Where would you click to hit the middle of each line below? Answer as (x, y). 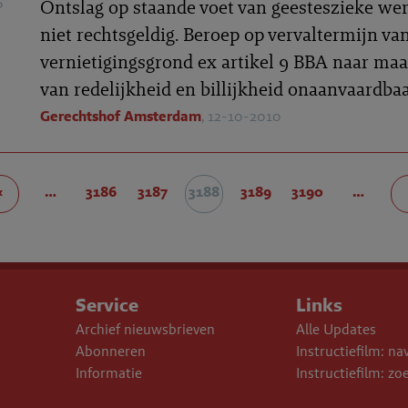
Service (107, 305)
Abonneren (110, 351)
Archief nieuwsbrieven (145, 329)
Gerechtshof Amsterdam (121, 116)
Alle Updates (336, 329)
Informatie (108, 373)
